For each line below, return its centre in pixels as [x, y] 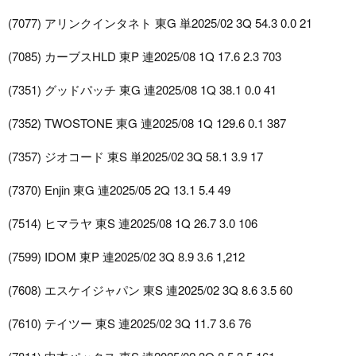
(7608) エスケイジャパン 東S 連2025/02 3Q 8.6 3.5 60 [150, 290]
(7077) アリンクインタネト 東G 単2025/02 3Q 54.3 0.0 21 [160, 23]
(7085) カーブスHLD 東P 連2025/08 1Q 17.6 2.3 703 [145, 56]
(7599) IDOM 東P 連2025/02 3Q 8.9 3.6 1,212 [126, 257]
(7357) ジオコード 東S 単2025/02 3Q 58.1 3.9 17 [135, 157]
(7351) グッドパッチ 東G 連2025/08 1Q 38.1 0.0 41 [142, 90]
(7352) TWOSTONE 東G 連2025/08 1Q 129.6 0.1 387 [147, 123]
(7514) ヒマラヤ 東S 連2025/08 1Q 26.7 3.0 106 [133, 223]
